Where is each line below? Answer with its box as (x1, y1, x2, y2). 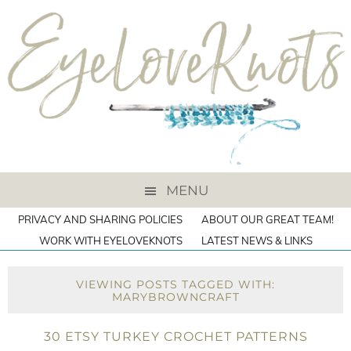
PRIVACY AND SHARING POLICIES (17, 213, 183, 226)
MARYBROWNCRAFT (111, 290, 240, 304)
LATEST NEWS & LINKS (201, 234, 313, 247)
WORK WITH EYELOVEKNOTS (38, 234, 183, 247)
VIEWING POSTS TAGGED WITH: (76, 277, 275, 291)
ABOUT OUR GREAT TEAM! (201, 213, 334, 226)
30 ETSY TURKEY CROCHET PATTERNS (43, 329, 308, 344)
